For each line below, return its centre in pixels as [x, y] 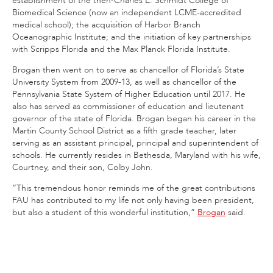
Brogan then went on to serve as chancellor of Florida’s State [128, 69]
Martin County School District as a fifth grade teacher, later [124, 130]
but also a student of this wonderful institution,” [105, 212]
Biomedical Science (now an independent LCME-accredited [127, 12]
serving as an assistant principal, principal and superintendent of [135, 143]
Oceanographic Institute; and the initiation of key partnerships [132, 37]
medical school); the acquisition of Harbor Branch [106, 24]
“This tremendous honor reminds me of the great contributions [134, 188]
